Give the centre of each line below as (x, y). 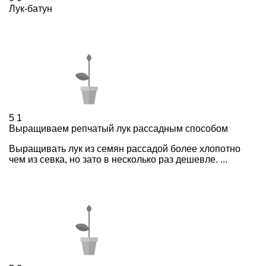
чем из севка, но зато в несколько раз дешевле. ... (118, 160)
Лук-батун (31, 9)
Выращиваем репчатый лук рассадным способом (118, 129)
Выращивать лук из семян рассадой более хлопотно (125, 149)
